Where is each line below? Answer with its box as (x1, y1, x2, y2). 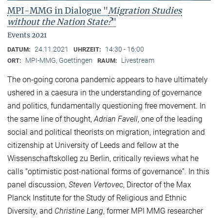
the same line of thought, (7, 114, 94, 124)
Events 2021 (7, 31, 47, 40)
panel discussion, (7, 180, 69, 190)
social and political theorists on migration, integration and (7, 127, 205, 137)
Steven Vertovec (69, 180, 123, 190)
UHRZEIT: (73, 46, 103, 54)
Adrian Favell (94, 114, 138, 124)
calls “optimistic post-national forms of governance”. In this (7, 167, 209, 177)
